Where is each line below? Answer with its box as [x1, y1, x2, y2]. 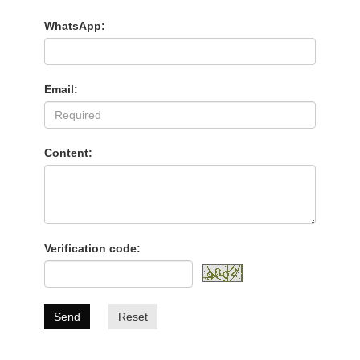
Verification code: [44, 241, 141, 255]
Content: [44, 145, 92, 159]
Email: [44, 82, 78, 96]
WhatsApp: [44, 18, 105, 32]
